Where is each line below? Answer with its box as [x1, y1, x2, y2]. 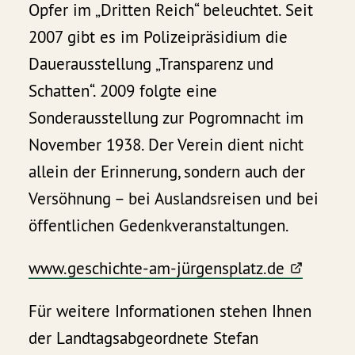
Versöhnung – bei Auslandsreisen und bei [29, 187, 319, 209]
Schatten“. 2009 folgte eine [29, 79, 218, 101]
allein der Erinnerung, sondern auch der [29, 160, 306, 182]
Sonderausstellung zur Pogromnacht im [29, 106, 304, 128]
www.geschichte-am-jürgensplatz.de [29, 257, 285, 279]
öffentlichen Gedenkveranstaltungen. [29, 214, 290, 236]
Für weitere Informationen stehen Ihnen [29, 300, 312, 322]
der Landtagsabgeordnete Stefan [29, 326, 259, 349]
